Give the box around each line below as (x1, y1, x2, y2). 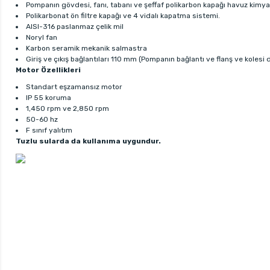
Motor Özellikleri (16, 65, 81, 74)
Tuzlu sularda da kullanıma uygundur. (16, 136, 161, 145)
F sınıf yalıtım (26, 125, 72, 134)
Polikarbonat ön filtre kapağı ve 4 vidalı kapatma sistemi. (26, 11, 220, 20)
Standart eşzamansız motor (26, 82, 122, 91)
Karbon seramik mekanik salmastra (26, 43, 147, 52)
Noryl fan (26, 33, 57, 42)
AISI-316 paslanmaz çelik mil (26, 22, 124, 31)
